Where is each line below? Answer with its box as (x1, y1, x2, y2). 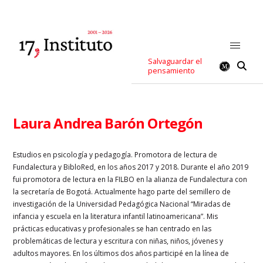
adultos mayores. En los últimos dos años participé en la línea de (13, 248, 230, 258)
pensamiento (148, 66, 195, 76)
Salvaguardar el (148, 56, 203, 66)
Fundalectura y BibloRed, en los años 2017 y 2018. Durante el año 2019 (13, 161, 249, 172)
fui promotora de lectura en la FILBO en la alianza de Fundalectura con (13, 174, 248, 184)
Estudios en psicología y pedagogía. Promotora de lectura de (13, 149, 218, 160)
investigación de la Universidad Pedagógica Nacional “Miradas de (13, 198, 231, 209)
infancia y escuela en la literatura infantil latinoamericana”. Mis (13, 211, 218, 221)
